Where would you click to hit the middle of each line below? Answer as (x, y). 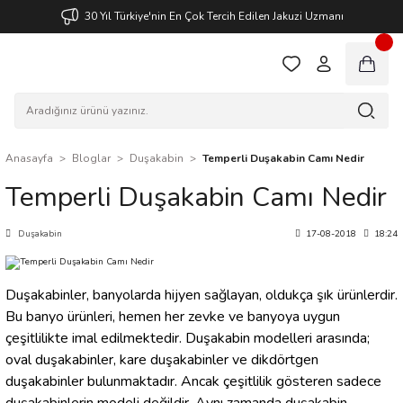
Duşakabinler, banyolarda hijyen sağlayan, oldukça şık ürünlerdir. (201, 295)
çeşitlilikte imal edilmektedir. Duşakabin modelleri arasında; (188, 338)
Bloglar (91, 158)
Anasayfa (29, 158)
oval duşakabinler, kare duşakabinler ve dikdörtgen (162, 360)
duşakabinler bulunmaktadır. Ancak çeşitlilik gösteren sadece (193, 381)
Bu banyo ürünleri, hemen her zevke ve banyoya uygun (173, 317)
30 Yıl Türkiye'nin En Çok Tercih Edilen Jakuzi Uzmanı (214, 16)
